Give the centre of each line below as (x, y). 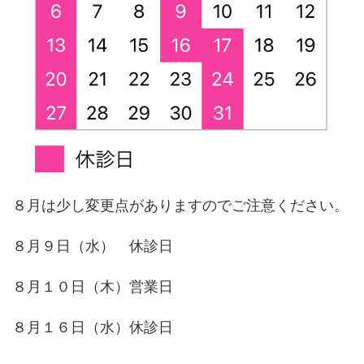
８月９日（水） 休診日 (93, 246)
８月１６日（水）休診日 (93, 327)
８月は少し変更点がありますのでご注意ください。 (180, 206)
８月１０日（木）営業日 (93, 287)
